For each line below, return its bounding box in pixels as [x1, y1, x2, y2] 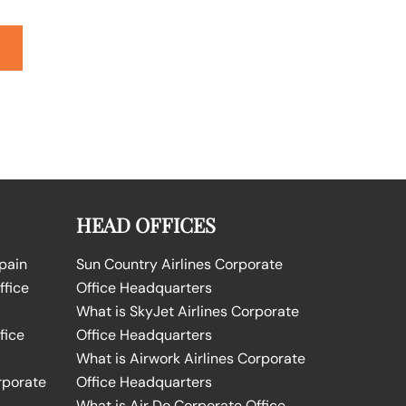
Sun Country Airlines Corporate [75, 254, 283, 274]
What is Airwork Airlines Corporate [75, 348, 305, 368]
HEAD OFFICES [75, 210, 216, 238]
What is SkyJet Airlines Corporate [75, 301, 299, 321]
